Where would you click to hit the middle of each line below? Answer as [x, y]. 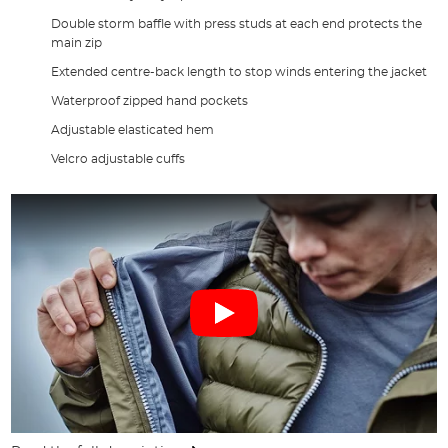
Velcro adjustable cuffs [118, 158]
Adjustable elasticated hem [133, 129]
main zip [77, 42]
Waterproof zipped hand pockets [150, 100]
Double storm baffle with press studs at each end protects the [237, 23]
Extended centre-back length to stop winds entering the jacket [239, 71]
